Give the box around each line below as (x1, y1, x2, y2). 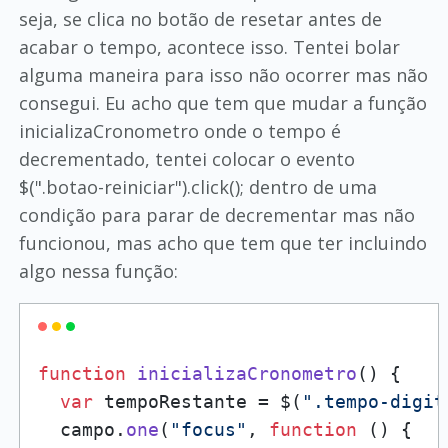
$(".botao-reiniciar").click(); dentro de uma (18, 175, 377, 199)
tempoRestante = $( (92, 391, 302, 412)
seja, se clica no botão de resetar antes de (18, 7, 382, 31)
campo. (37, 419, 126, 440)
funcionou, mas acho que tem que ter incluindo (18, 231, 427, 255)
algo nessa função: (18, 259, 178, 283)
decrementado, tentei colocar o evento (18, 147, 355, 171)
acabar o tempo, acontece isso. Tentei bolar (18, 35, 400, 59)
